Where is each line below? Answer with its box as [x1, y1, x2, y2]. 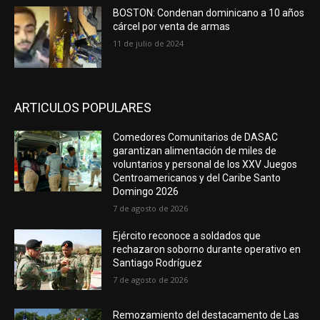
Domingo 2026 [113, 185, 179, 197]
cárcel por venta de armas [113, 21, 231, 33]
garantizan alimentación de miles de [113, 144, 277, 156]
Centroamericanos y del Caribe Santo [113, 171, 281, 184]
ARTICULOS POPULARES [14, 99, 151, 115]
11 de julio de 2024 [113, 38, 184, 49]
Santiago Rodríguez [113, 256, 203, 269]
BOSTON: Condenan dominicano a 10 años [113, 7, 305, 19]
